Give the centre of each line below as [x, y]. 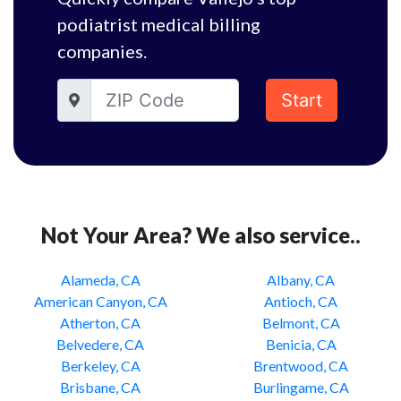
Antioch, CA [301, 301]
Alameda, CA [100, 280]
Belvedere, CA [100, 344]
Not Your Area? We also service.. [200, 235]
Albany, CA [301, 280]
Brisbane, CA [100, 387]
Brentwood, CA [301, 366]
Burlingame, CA [301, 387]
